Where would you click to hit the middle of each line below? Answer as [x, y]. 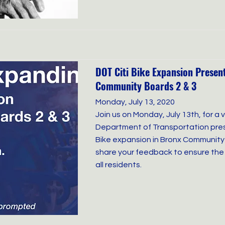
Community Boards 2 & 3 [146, 86]
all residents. [119, 165]
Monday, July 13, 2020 [135, 102]
